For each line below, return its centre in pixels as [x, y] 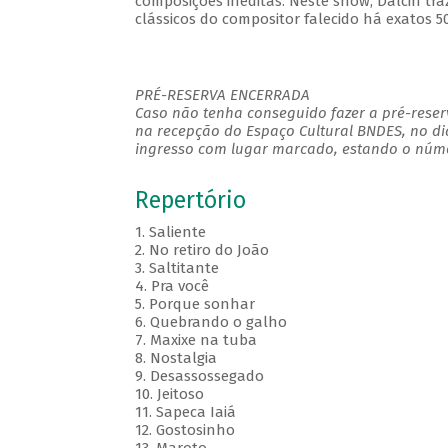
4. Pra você [171, 286]
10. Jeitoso [169, 394]
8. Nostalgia [175, 358]
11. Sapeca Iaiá [185, 412]
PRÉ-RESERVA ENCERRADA [222, 95]
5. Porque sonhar [194, 304]
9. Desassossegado [199, 376]
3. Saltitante [176, 268]
